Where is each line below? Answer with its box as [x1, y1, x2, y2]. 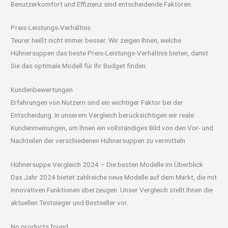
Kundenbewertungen [11, 85, 73, 94]
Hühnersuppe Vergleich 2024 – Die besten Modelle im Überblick [11, 160, 204, 169]
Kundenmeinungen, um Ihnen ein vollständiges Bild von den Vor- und [11, 124, 214, 132]
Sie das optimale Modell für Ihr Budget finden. [11, 62, 148, 70]
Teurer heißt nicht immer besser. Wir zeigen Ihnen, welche [11, 36, 182, 45]
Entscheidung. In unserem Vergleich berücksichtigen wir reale [11, 111, 194, 120]
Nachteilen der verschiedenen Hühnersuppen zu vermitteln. [11, 136, 187, 145]
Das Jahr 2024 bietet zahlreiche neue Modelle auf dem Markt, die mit [11, 173, 217, 182]
